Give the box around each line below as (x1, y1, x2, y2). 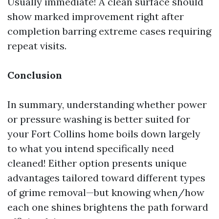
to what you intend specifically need (7, 142, 174, 154)
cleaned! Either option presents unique (7, 157, 187, 169)
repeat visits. (7, 40, 66, 52)
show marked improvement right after (7, 10, 184, 22)
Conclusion (7, 69, 62, 81)
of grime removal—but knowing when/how (7, 186, 204, 198)
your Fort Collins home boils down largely (7, 128, 200, 140)
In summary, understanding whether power (7, 98, 207, 110)
